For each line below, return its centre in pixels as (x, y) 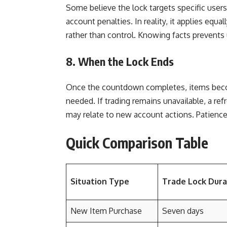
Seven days (183, 211)
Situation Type (100, 181)
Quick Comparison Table (137, 143)
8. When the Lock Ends (120, 61)
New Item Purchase (106, 211)
